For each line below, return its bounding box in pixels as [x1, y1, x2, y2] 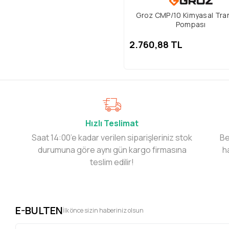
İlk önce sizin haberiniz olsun [63, 206, 144, 215]
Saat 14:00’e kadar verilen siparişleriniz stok [32, 132, 193, 144]
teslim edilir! [90, 156, 134, 168]
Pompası [175, 19, 206, 30]
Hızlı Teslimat [85, 118, 139, 129]
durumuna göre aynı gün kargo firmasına [37, 144, 187, 156]
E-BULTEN [15, 203, 63, 218]
